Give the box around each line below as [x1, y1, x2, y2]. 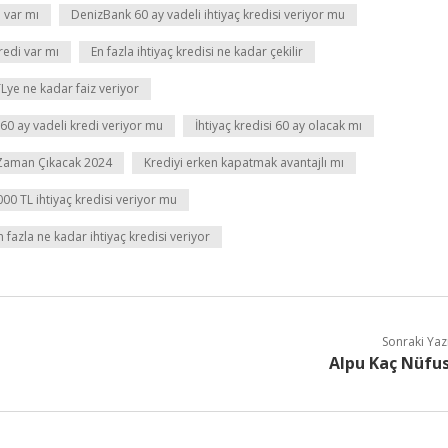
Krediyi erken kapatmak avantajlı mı [144, 154, 344, 171]
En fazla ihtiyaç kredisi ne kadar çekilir [91, 43, 303, 60]
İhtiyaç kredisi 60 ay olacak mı [195, 117, 362, 134]
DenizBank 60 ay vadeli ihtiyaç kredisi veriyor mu [71, 6, 345, 23]
